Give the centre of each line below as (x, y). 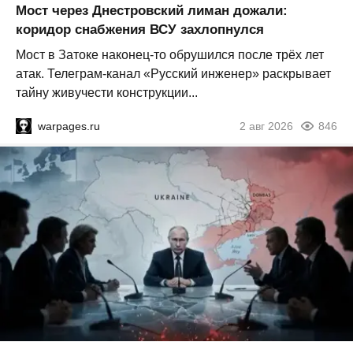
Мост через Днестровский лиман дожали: (152, 11)
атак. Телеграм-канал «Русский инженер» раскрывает (173, 74)
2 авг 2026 (266, 126)
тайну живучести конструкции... (107, 93)
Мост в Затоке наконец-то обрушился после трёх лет (170, 55)
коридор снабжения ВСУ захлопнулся (140, 30)
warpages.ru (69, 126)
